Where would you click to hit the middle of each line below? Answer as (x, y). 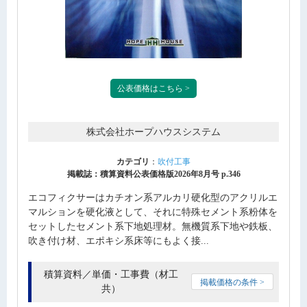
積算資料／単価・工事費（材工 (111, 275)
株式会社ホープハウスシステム (153, 132)
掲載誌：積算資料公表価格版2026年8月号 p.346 (153, 174)
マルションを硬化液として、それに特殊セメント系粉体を (153, 212)
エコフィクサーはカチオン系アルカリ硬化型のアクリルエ (153, 198)
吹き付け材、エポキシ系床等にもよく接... (119, 241)
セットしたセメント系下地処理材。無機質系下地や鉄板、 (153, 227)
